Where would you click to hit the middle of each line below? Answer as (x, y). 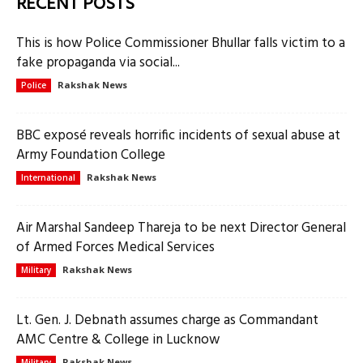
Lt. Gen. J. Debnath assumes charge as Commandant (167, 320)
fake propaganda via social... (98, 62)
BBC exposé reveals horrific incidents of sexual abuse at (178, 135)
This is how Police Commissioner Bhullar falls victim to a (181, 43)
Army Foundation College (91, 155)
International (48, 177)
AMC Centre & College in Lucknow (118, 340)
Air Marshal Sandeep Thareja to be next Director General (181, 228)
